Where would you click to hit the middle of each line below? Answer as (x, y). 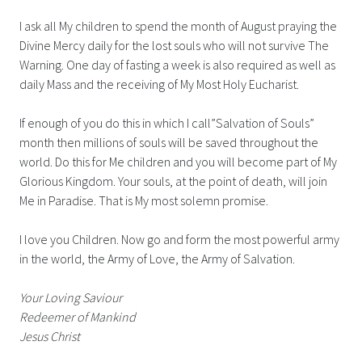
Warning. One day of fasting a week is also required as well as (177, 64)
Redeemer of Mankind (78, 316)
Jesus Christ (50, 336)
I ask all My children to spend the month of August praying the (178, 25)
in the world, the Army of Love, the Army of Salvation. (157, 258)
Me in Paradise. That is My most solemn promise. (144, 200)
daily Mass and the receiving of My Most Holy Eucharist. (159, 84)
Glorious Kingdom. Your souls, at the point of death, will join (173, 181)
